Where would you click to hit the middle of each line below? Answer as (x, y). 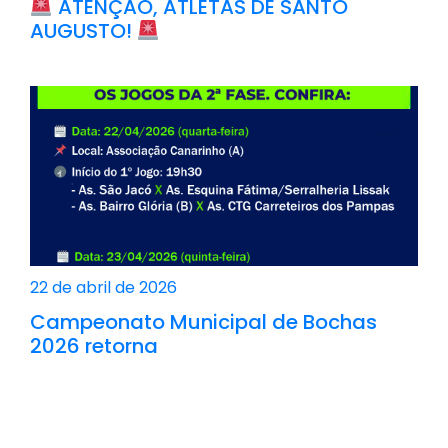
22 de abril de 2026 (103, 287)
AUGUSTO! (83, 30)
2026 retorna (94, 345)
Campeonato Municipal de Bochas (203, 321)
